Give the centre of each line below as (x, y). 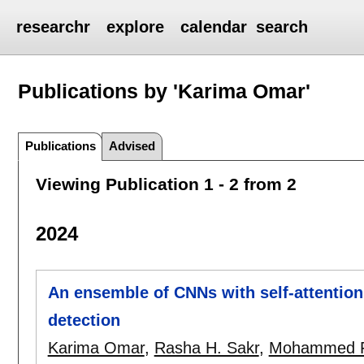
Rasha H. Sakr (206, 348)
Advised (132, 145)
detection (84, 321)
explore (136, 27)
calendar (214, 27)
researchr (54, 27)
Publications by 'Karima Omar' (165, 91)
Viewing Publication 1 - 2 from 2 (166, 184)
